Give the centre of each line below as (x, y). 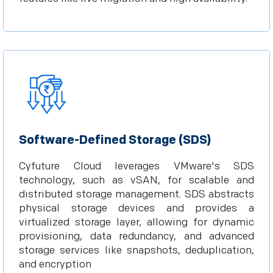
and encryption (55, 264)
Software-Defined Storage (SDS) (115, 140)
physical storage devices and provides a (136, 208)
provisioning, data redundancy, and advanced (136, 236)
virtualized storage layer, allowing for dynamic (136, 222)
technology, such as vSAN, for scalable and (136, 180)
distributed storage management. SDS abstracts (136, 194)
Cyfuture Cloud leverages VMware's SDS (136, 166)
